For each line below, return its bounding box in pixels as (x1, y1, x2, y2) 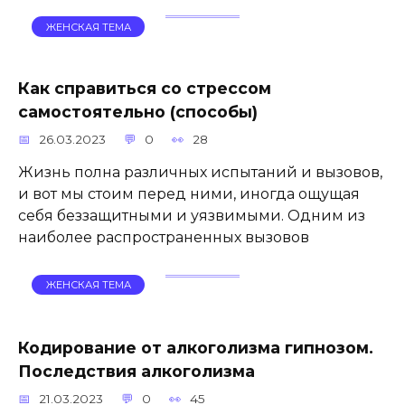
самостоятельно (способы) (18, 102, 258, 122)
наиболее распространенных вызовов (18, 229, 309, 247)
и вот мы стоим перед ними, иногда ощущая (18, 185, 360, 203)
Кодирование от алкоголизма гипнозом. (18, 337, 373, 357)
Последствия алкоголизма (18, 361, 255, 381)
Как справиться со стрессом (18, 79, 271, 99)
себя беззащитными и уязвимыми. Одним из (18, 207, 365, 225)
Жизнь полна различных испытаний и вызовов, (18, 164, 382, 182)
